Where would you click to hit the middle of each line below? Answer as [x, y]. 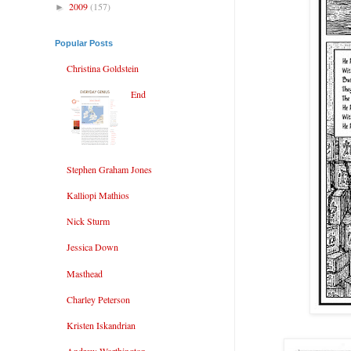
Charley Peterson [98, 299]
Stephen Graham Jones [109, 169]
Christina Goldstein [103, 68]
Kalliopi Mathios [98, 195]
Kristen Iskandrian [101, 325]
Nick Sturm [88, 221]
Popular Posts [84, 43]
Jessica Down [92, 247]
